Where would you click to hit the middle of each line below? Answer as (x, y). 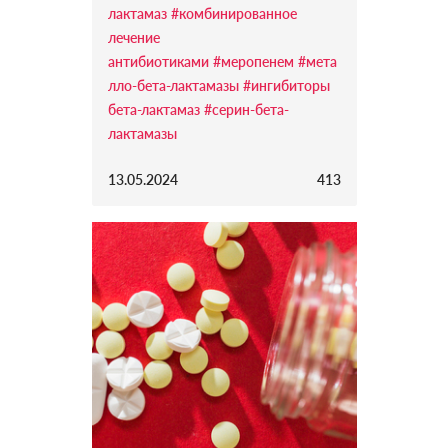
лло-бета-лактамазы (173, 86)
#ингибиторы (286, 86)
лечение (133, 38)
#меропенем (253, 62)
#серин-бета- (246, 110)
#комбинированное (233, 14)
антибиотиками (158, 62)
